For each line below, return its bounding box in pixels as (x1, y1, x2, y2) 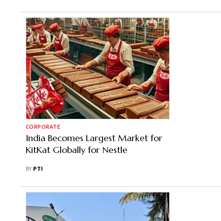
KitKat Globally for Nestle (26, 144, 127, 155)
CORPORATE (26, 123, 61, 131)
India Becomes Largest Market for (26, 132, 162, 144)
